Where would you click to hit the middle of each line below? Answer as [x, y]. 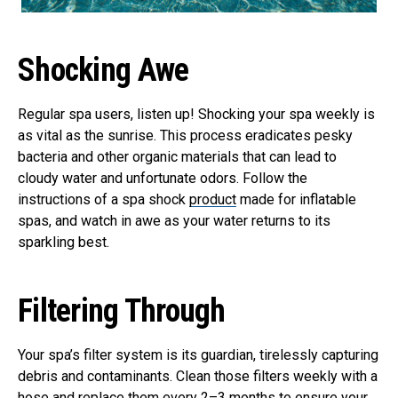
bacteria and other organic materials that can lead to [177, 157]
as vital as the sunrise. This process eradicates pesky [185, 136]
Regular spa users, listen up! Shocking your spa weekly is [196, 115]
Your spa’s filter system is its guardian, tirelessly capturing [198, 355]
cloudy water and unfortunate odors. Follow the [163, 179]
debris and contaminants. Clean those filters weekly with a [198, 377]
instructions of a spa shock [103, 200]
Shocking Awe [103, 71]
